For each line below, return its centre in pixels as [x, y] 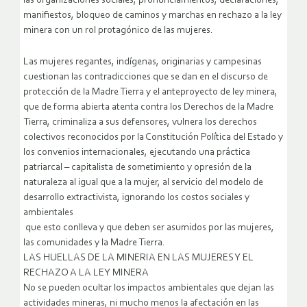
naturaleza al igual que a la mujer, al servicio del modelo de [143, 182]
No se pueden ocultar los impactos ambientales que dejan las [149, 288]
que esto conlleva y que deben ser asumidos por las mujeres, [149, 228]
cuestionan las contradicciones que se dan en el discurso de [146, 77]
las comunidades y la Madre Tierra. [94, 243]
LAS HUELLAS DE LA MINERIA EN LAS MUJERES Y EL [138, 258]
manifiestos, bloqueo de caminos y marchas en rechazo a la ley [152, 15]
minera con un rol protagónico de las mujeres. [118, 30]
